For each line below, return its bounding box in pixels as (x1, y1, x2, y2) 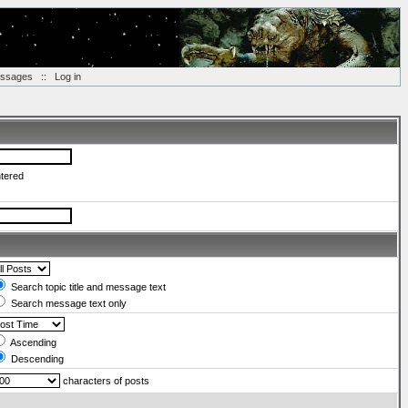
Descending (8, 353, 64, 364)
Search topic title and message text (8, 281, 166, 292)
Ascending (8, 337, 56, 348)
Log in (54, 71, 81, 82)
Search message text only (8, 298, 127, 309)
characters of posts (60, 375, 149, 386)
